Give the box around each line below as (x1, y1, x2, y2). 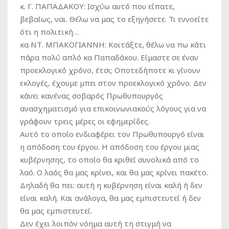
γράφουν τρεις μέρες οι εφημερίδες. (20, 116, 150, 126)
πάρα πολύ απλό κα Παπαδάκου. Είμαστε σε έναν (20, 52, 198, 62)
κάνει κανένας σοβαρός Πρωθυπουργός (20, 90, 163, 101)
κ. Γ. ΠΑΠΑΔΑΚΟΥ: (20, 1, 85, 11)
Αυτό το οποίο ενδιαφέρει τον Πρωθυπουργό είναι (20, 129, 204, 139)
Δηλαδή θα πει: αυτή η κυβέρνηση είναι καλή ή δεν (20, 180, 202, 190)
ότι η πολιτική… (20, 27, 79, 37)
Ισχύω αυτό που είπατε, (85, 1, 175, 11)
